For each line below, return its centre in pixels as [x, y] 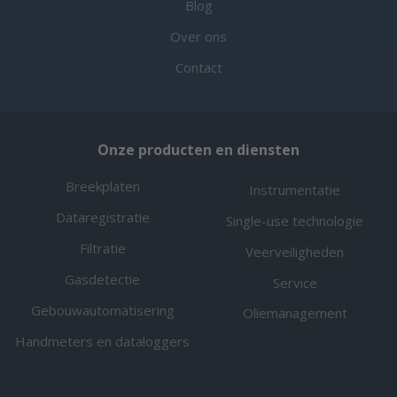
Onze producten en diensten [198, 150]
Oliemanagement [295, 313]
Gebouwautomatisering [102, 311]
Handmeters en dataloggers [102, 342]
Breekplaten [102, 187]
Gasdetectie [102, 280]
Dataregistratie [102, 218]
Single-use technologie [295, 220]
